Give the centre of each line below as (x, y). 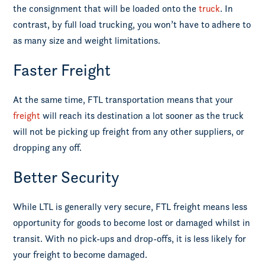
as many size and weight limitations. (87, 41)
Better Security (67, 177)
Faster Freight (62, 70)
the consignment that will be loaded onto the (106, 9)
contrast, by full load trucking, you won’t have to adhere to (132, 25)
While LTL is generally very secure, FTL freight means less (130, 207)
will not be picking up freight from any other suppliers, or (129, 132)
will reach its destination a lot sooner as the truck (143, 116)
